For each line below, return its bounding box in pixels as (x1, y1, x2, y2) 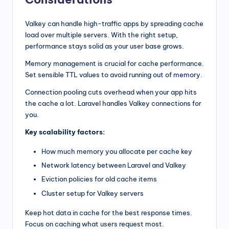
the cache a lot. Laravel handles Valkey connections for (25, 99, 201, 108)
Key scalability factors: (25, 128, 105, 136)
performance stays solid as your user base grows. (25, 42, 184, 51)
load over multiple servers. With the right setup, (25, 31, 178, 39)
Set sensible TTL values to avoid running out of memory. (25, 71, 202, 79)
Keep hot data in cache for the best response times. (25, 208, 192, 217)
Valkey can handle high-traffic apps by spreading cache (25, 19, 203, 28)
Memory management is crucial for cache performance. (25, 59, 204, 68)
